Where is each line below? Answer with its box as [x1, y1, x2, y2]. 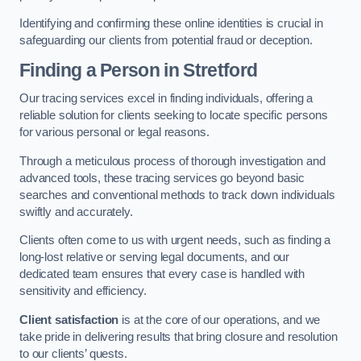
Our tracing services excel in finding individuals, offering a [19, 92, 313, 106]
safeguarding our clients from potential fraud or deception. [19, 34, 313, 48]
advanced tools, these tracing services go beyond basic [19, 171, 305, 185]
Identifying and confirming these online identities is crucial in [19, 17, 323, 31]
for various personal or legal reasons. [19, 126, 210, 139]
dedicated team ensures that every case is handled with [19, 268, 305, 281]
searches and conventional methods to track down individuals [19, 188, 335, 201]
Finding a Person [19, 59, 160, 81]
